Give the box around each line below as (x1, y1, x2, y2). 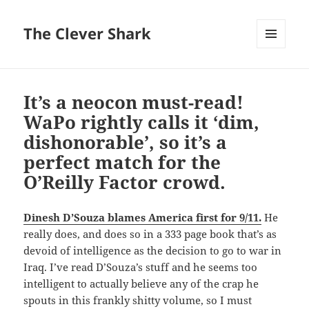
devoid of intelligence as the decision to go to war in (23, 243, 282, 258)
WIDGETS (257, 71, 296, 83)
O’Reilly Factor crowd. (23, 170, 226, 195)
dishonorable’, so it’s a (23, 130, 228, 155)
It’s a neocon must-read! (23, 90, 244, 115)
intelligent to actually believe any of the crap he (23, 277, 259, 291)
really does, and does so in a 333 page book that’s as (23, 227, 277, 241)
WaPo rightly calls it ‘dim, (23, 110, 260, 135)
